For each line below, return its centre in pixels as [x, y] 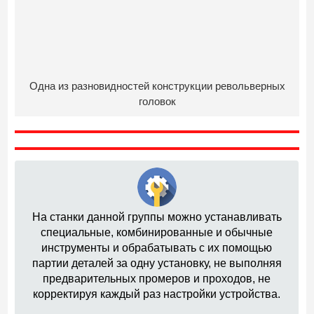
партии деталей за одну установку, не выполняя [157, 264]
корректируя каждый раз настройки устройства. [157, 294]
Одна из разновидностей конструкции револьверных [157, 86]
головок [157, 102]
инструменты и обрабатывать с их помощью [157, 248]
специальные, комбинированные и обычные [157, 233]
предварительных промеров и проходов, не [157, 279]
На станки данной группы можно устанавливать [157, 217]
